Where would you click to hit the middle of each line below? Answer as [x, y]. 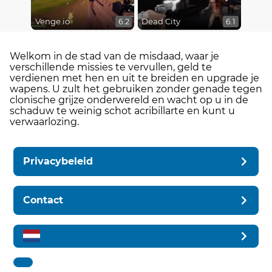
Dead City [161, 22]
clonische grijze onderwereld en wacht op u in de [129, 100]
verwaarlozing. [44, 121]
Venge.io [52, 22]
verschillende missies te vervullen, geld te [111, 67]
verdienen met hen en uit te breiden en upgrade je [134, 78]
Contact [43, 200]
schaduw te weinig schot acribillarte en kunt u [122, 110]
